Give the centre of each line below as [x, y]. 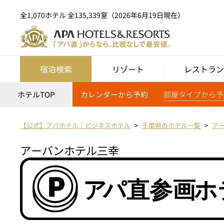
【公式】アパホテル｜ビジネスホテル [75, 125]
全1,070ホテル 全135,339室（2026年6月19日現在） [102, 15]
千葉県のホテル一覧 [171, 125]
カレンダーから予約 [114, 94]
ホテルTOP [36, 94]
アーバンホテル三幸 [70, 150]
